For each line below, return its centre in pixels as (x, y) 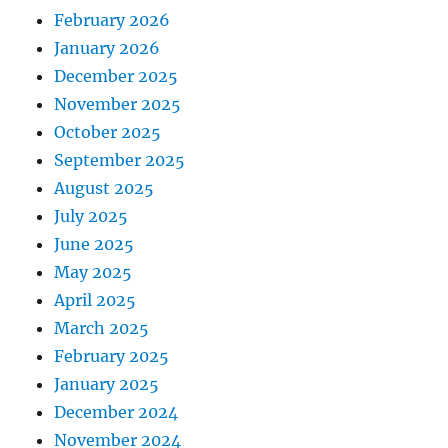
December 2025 (116, 75)
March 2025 (102, 327)
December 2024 (116, 411)
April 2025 (95, 299)
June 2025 (94, 243)
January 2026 (107, 47)
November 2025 (118, 103)
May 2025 (93, 271)
